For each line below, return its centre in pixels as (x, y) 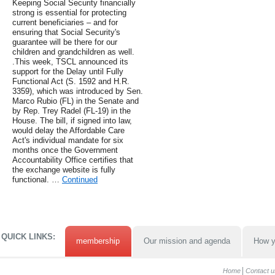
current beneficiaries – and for (65, 23)
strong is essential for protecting (69, 13)
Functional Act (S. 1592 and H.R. (71, 82)
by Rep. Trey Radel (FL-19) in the (72, 111)
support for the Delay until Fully (68, 72)
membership (98, 241)
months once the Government (65, 150)
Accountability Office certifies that (73, 160)
